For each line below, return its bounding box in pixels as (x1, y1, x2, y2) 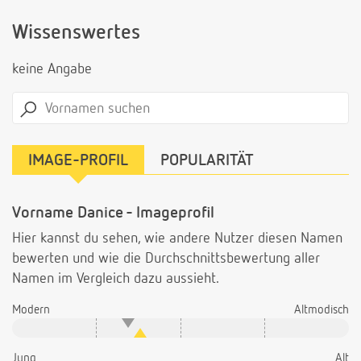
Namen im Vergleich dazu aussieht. (12, 272, 219, 287)
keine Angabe (12, 62, 92, 77)
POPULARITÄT (160, 152, 254, 169)
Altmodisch (294, 304, 349, 317)
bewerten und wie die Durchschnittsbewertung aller (12, 251, 320, 267)
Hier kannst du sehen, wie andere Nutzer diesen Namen (12, 231, 342, 247)
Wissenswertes (12, 23, 140, 44)
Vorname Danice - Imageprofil (12, 205, 214, 222)
